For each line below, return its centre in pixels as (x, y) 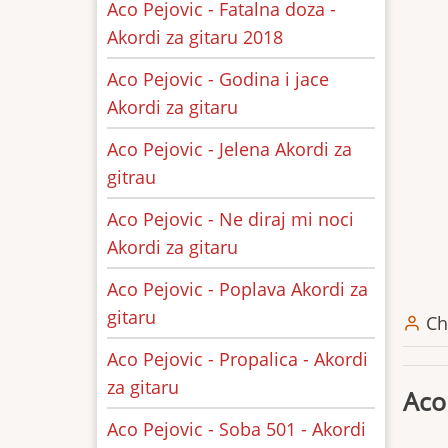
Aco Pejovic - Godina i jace (218, 79)
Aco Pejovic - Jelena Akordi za (229, 149)
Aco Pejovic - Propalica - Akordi (237, 359)
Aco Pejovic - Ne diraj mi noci (230, 219)
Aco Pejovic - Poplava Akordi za (237, 289)
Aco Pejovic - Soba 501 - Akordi (236, 429)
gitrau (131, 177)
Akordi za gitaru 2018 (195, 37)
